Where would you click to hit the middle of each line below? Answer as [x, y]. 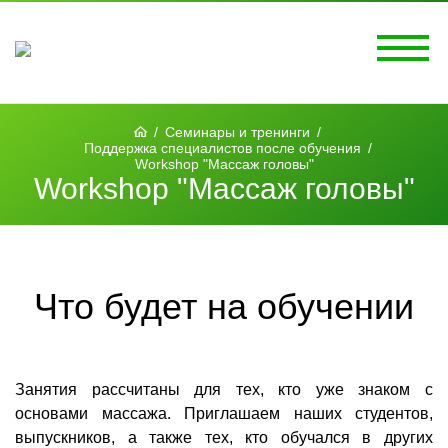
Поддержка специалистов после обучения [222, 148]
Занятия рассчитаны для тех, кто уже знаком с [224, 389]
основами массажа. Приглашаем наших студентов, [224, 413]
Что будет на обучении [224, 306]
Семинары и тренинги [237, 132]
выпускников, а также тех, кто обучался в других [224, 437]
